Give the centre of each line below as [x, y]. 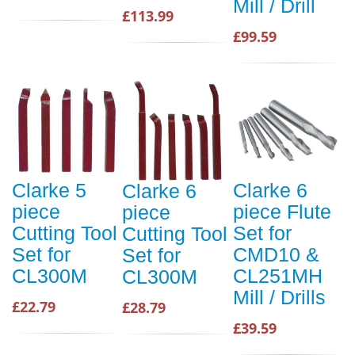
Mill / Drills [279, 298]
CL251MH [278, 276]
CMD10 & [276, 255]
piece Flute [282, 212]
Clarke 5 [49, 191]
